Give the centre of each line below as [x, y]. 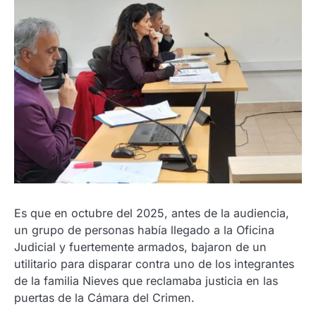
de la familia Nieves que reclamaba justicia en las [146, 280]
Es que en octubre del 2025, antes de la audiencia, [152, 213]
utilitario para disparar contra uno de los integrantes [154, 263]
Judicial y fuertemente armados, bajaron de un [140, 247]
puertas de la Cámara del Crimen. [104, 297]
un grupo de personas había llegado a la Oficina [144, 230]
